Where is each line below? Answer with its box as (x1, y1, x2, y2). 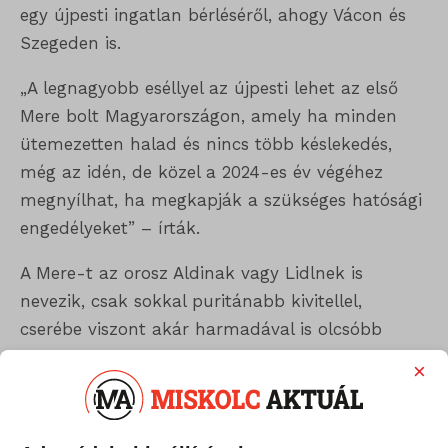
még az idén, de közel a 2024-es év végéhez (20, 162, 383, 183)
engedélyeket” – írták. (20, 218, 200, 239)
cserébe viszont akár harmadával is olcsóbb (20, 319, 382, 340)
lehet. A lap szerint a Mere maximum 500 (20, 347, 362, 368)
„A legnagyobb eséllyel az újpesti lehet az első (20, 78, 398, 99)
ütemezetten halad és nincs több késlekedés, (20, 134, 392, 155)
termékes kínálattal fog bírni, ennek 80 (20, 375, 343, 396)
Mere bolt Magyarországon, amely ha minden (20, 106, 397, 127)
